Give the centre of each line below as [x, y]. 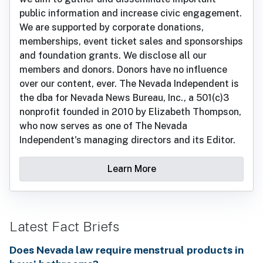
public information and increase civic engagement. [131, 14]
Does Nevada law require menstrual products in [127, 250]
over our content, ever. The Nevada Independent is [129, 84]
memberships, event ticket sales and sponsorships [131, 42]
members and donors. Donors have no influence [123, 70]
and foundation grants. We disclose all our [113, 56]
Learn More [131, 169]
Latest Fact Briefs [64, 227]
